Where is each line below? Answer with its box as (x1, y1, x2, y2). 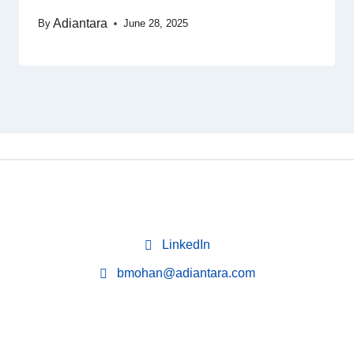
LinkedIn (158, 238, 210, 252)
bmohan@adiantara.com (113, 266, 255, 281)
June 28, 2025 (123, 17, 189, 30)
